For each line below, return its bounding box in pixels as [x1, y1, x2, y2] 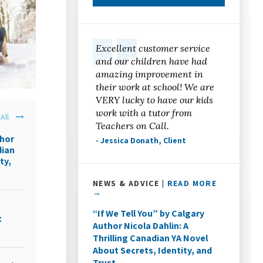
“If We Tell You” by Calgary [93, 207, 205, 220]
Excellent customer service [96, 42, 211, 54]
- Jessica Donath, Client [96, 134, 187, 146]
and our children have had [96, 55, 208, 67]
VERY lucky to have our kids [96, 93, 214, 106]
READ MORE [167, 177, 217, 188]
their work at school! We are [96, 80, 215, 93]
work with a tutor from [96, 106, 193, 119]
